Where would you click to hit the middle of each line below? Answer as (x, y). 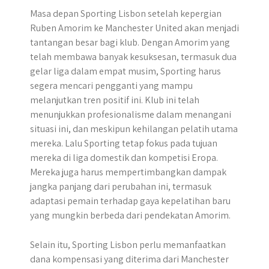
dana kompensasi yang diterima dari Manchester (129, 259)
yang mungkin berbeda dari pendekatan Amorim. (130, 215)
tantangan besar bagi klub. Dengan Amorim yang (130, 42)
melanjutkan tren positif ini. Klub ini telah (115, 100)
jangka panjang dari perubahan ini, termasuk (121, 186)
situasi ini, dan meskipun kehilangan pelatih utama (134, 129)
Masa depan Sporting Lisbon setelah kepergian (126, 14)
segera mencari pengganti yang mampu (111, 86)
